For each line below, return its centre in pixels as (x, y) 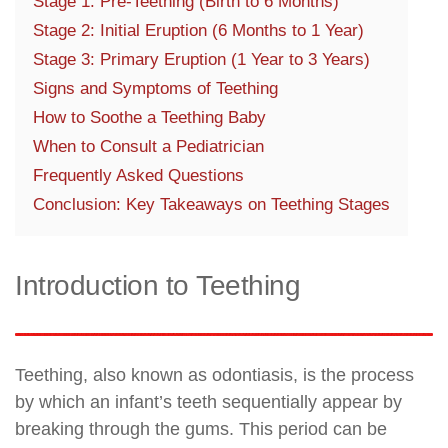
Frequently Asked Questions (138, 175)
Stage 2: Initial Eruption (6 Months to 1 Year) (198, 30)
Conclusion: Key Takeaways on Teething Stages (211, 204)
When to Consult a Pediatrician (148, 146)
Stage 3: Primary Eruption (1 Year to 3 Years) (201, 59)
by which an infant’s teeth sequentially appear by (208, 401)
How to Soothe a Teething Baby (149, 117)
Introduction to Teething (157, 285)
